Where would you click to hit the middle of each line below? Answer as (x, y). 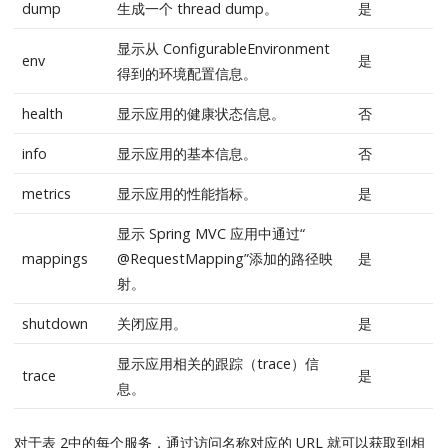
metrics (46, 193)
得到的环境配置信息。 (186, 73)
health (42, 113)
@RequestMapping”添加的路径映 (224, 258)
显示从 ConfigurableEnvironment (223, 48)
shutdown (54, 323)
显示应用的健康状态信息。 (200, 113)
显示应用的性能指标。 (186, 193)
